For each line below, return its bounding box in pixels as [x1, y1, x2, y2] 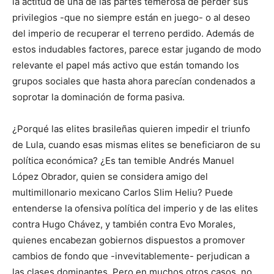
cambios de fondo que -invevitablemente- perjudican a [12, 250, 250, 262]
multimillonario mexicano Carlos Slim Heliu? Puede [12, 187, 233, 199]
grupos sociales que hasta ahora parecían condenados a [12, 75, 255, 87]
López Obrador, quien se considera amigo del [12, 171, 208, 183]
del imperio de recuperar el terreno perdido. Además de [12, 28, 254, 40]
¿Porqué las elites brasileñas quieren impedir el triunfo [12, 123, 250, 135]
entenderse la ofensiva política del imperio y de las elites [12, 202, 258, 215]
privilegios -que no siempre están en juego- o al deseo [12, 12, 250, 24]
